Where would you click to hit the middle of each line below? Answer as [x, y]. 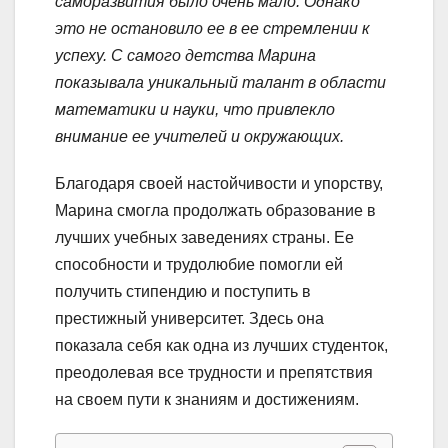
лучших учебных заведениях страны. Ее [204, 238]
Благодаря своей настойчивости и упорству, [219, 184]
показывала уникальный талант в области [220, 83]
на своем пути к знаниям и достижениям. [207, 400]
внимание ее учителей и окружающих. [199, 137]
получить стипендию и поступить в [183, 292]
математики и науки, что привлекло [195, 110]
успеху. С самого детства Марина [185, 56]
